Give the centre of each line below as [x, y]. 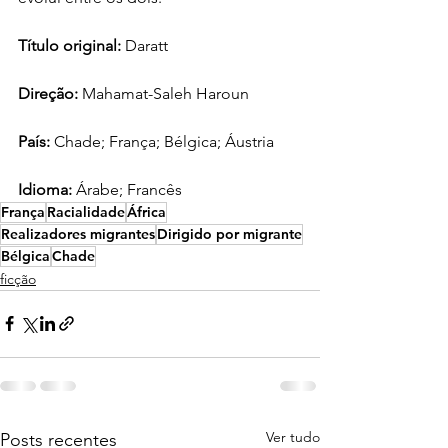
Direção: [50, 93]
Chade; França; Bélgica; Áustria [166, 141]
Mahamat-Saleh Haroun [165, 93]
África [146, 211]
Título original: [71, 45]
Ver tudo [293, 436]
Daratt [148, 45]
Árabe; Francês [129, 189]
